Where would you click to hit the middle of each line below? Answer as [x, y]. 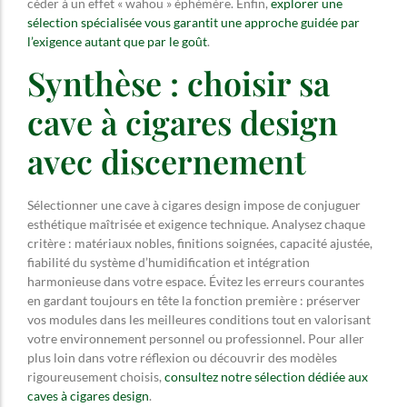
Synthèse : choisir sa [179, 83]
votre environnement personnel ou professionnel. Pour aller [196, 339]
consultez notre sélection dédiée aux [266, 377]
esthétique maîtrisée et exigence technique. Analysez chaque [196, 224]
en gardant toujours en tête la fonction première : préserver [194, 301]
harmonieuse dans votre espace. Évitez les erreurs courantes [196, 282]
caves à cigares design [88, 396]
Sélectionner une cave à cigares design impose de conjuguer [194, 205]
